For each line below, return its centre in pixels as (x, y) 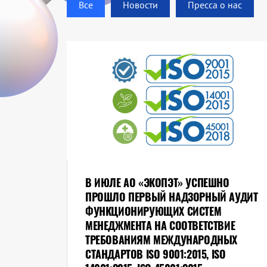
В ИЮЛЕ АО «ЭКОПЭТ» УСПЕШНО (157, 183)
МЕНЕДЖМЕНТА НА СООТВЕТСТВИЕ (160, 226)
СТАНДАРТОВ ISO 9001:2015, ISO (156, 254)
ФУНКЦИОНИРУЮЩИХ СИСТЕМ (153, 211)
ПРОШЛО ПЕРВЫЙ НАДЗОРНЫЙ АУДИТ (172, 197)
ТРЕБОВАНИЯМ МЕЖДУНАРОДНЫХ (162, 240)
